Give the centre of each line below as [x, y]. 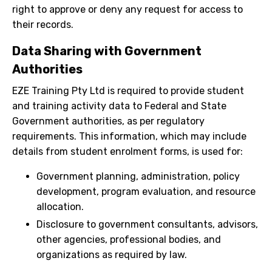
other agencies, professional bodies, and [129, 239]
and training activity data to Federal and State [119, 106]
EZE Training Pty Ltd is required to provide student [128, 91]
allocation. [60, 207]
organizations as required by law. [112, 254]
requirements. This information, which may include [129, 137]
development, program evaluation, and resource [146, 192]
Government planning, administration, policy [138, 177]
